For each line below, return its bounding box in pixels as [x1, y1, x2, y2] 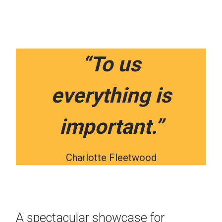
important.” [59, 114, 163, 139]
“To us [81, 52, 141, 76]
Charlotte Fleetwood [65, 151, 157, 164]
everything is [51, 83, 171, 108]
